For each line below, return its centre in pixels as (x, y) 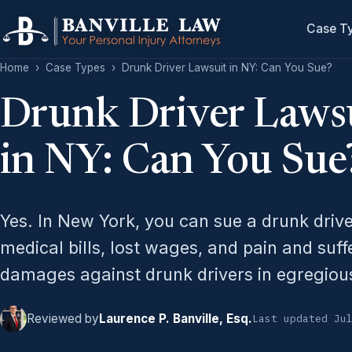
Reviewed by (63, 319)
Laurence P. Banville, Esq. (176, 319)
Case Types (75, 68)
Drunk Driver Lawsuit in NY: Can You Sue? (227, 68)
